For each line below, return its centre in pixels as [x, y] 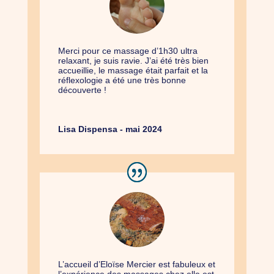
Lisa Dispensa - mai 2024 [110, 129]
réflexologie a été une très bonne [122, 80]
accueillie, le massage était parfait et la [133, 70]
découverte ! [82, 90]
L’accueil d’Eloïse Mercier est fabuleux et [136, 264]
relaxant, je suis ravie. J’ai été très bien [133, 60]
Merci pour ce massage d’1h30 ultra [128, 50]
